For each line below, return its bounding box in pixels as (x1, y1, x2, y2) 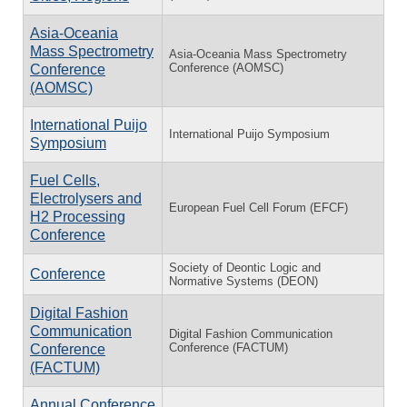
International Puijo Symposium (169, 126, 330, 141)
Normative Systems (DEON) (169, 273, 318, 288)
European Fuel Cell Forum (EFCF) (169, 200, 348, 214)
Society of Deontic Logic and (169, 260, 321, 274)
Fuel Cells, (30, 172, 100, 188)
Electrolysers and (30, 190, 142, 206)
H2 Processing (30, 208, 125, 224)
